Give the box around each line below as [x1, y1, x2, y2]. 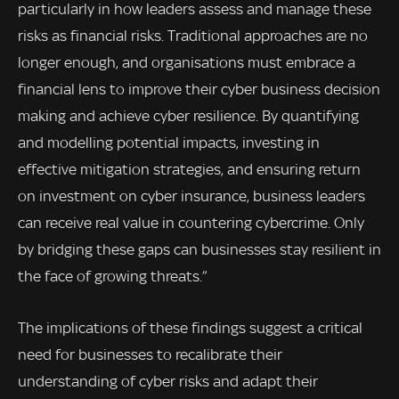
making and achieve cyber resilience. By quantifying [18, 107, 359, 126]
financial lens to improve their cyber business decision [18, 80, 380, 99]
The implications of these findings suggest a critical [18, 319, 362, 338]
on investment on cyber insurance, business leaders [18, 187, 365, 206]
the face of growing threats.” [18, 267, 207, 286]
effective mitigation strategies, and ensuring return [18, 160, 361, 179]
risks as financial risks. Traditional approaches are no [18, 27, 368, 45]
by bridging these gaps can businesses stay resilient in [18, 240, 381, 259]
